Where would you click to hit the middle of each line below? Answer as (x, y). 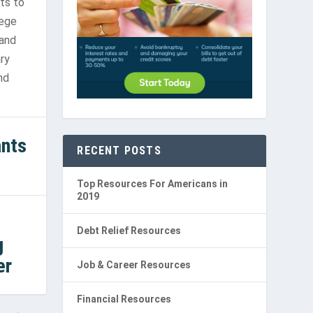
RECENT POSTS (119, 151)
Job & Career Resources (134, 265)
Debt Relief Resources (129, 231)
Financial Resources (124, 299)
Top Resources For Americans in (153, 184)
